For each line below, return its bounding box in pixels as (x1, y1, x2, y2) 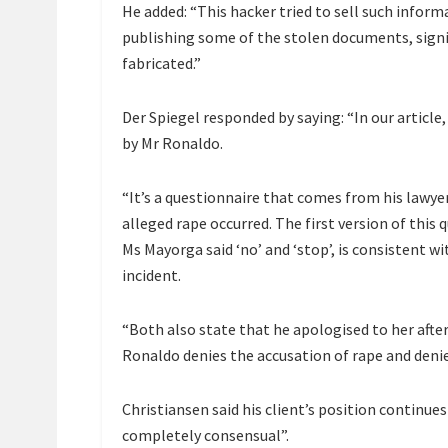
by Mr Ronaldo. (122, 133, 223, 154)
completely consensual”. (122, 425, 289, 446)
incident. (122, 265, 181, 286)
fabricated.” (122, 53, 201, 74)
